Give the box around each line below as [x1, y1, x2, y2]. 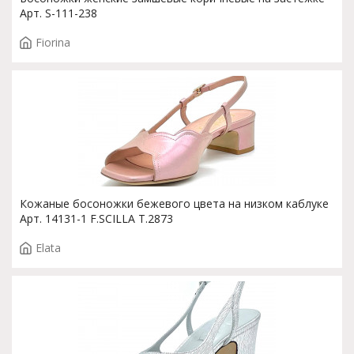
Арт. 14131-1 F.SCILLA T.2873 [20, 211, 173, 226]
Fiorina [36, 35, 70, 50]
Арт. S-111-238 [20, 6, 97, 21]
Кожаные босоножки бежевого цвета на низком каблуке [20, 196, 329, 211]
